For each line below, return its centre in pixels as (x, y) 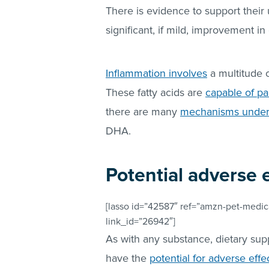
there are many (143, 112)
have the (128, 258)
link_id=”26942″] (141, 222)
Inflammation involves (156, 74)
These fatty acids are (156, 93)
